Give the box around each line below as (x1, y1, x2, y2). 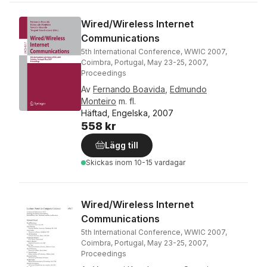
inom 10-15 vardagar (115, 158, 185, 167)
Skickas (86, 158, 115, 167)
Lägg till (105, 140, 138, 150)
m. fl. (119, 96, 136, 106)
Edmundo (170, 84, 207, 94)
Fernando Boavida (93, 84, 165, 94)
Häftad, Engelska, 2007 (81, 108, 173, 118)
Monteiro (81, 96, 116, 106)
